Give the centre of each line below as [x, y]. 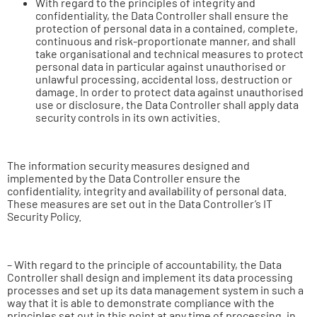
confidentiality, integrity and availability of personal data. [147, 191]
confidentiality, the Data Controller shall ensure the [162, 15]
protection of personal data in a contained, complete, [167, 28]
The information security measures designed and [128, 165]
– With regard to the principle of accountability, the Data [144, 264]
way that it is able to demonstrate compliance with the [141, 302]
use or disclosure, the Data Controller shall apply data [167, 104]
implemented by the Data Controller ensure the [124, 178]
